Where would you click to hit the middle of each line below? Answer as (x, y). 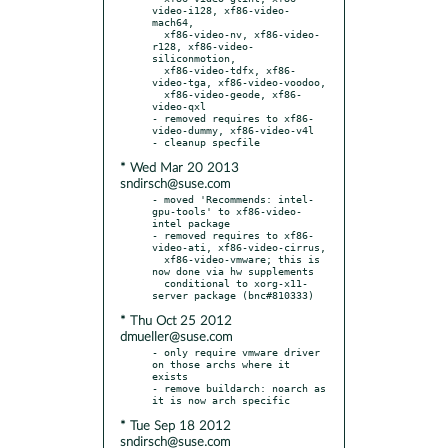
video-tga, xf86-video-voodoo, (239, 81)
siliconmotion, (194, 57)
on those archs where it (221, 363)
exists (170, 375)
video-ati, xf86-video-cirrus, (239, 246)
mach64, (173, 21)
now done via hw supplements (233, 270)
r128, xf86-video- (203, 45)
